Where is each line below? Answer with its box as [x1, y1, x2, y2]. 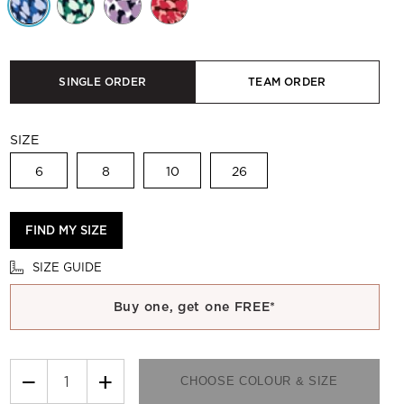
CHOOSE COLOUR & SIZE [180, 374, 338, 388]
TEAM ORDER [248, 75, 326, 88]
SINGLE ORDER [59, 75, 147, 88]
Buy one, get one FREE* [113, 298, 277, 315]
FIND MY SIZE [25, 223, 107, 238]
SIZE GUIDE [32, 260, 102, 274]
